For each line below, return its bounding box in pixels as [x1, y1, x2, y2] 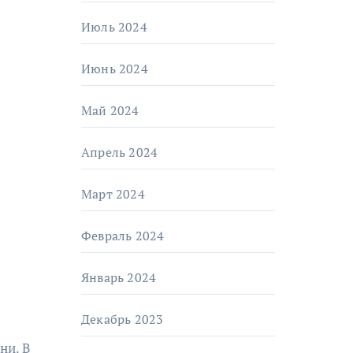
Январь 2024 [81, 269, 157, 286]
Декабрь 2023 [81, 310, 164, 328]
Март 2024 [81, 185, 145, 203]
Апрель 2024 [81, 143, 158, 161]
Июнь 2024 [81, 60, 148, 77]
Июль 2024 [81, 18, 147, 35]
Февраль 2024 [81, 227, 165, 244]
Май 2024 [81, 102, 139, 119]
